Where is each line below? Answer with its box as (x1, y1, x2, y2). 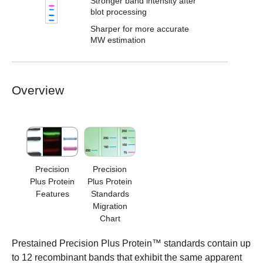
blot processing (90, 6, 147, 16)
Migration (92, 201, 127, 211)
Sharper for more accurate (90, 24, 189, 34)
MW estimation (90, 35, 146, 45)
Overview (12, 83, 64, 97)
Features (35, 188, 69, 198)
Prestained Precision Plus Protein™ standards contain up (12, 238, 251, 248)
